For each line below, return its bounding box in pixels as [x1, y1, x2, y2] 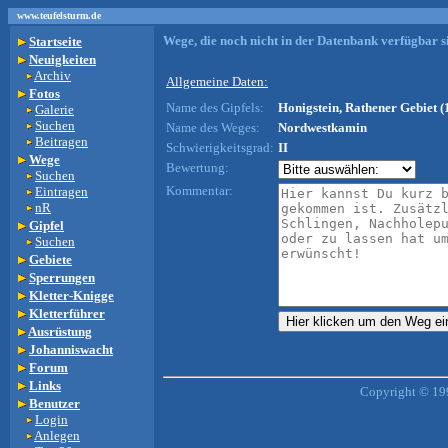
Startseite [29, 34, 82, 49]
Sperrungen [29, 270, 95, 285]
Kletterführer [29, 306, 105, 321]
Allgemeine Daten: [166, 74, 268, 89]
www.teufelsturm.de [8, 10, 101, 21]
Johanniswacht [29, 342, 113, 357]
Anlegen [34, 428, 80, 443]
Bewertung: [166, 160, 229, 175]
